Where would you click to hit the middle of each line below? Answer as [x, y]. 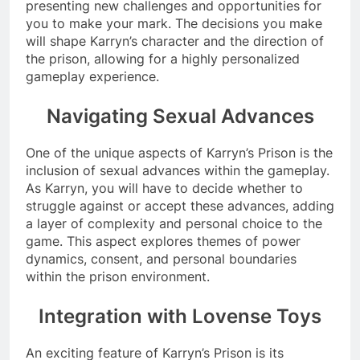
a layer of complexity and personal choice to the [174, 223]
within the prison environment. [118, 276]
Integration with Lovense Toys [180, 316]
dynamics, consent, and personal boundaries [161, 258]
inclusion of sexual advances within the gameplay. [178, 170]
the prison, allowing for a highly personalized [163, 58]
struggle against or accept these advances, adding [180, 205]
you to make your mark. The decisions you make [174, 23]
